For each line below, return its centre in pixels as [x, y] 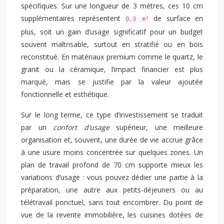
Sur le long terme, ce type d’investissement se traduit [112, 115]
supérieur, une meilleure [156, 127]
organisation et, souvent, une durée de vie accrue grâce [112, 140]
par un [37, 127]
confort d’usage [81, 127]
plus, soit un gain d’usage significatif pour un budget [112, 32]
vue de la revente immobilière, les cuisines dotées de [112, 215]
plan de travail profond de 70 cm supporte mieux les [112, 165]
